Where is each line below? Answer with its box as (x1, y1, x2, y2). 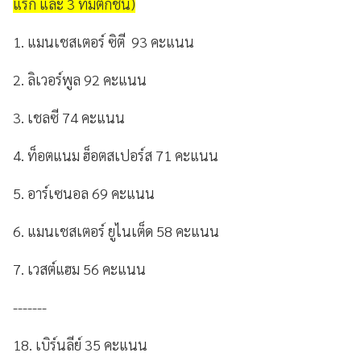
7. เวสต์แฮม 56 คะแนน (13, 259, 146, 279)
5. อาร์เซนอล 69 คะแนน (13, 184, 155, 203)
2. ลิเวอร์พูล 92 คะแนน (13, 70, 147, 89)
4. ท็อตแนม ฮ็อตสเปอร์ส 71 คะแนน (13, 146, 218, 165)
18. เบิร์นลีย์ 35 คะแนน (13, 335, 147, 355)
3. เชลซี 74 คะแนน (13, 108, 125, 127)
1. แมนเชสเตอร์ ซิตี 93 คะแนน (13, 32, 194, 52)
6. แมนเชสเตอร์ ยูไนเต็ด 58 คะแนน (13, 222, 219, 241)
